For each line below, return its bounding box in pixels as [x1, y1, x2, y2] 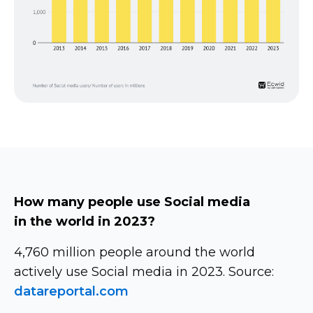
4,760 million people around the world [14, 244, 255, 260]
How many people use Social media [14, 194, 250, 210]
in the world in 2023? [14, 213, 155, 229]
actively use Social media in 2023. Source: [14, 263, 274, 279]
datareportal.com [14, 283, 129, 299]
